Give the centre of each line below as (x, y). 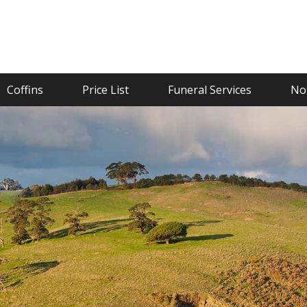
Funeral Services (209, 89)
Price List (105, 89)
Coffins (25, 89)
